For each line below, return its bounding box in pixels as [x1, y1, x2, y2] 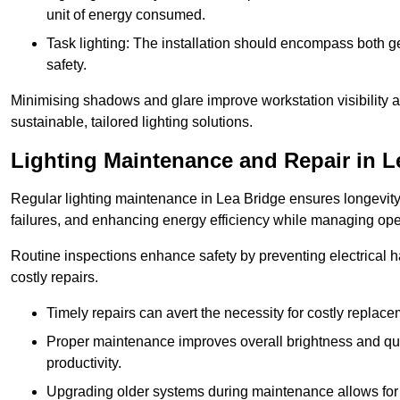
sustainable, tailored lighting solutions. [11, 114, 253, 130]
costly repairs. [11, 270, 98, 286]
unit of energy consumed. [46, 7, 205, 23]
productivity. [46, 355, 121, 371]
